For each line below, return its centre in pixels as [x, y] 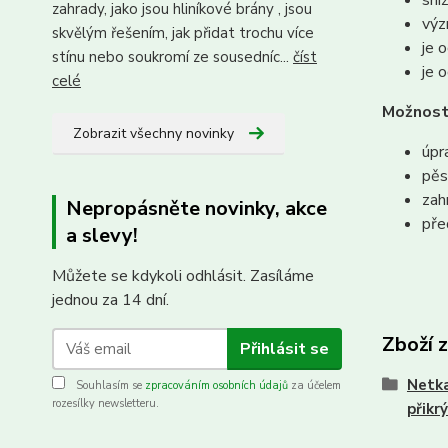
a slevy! [102, 235]
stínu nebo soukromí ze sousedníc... [172, 57]
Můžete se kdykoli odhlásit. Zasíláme [183, 276]
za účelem [314, 385]
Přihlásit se [284, 348]
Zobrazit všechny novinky [153, 133]
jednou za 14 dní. [110, 300]
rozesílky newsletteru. [105, 403]
